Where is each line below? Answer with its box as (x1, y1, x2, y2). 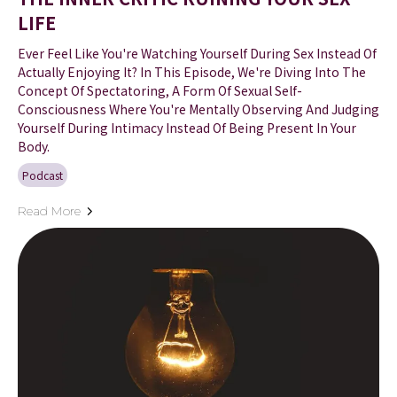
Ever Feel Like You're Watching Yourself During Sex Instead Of (18, 44, 377, 63)
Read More (18, 203, 81, 220)
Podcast (22, 167, 63, 183)
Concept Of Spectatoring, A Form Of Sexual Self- (18, 82, 302, 100)
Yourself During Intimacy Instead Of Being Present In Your (18, 119, 356, 137)
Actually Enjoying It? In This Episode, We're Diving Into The (18, 63, 366, 82)
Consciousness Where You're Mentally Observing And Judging (18, 100, 379, 119)
